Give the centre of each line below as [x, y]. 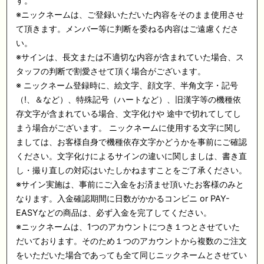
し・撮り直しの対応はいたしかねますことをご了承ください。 [132, 170]
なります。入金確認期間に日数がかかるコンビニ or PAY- [123, 198]
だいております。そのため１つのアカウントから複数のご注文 [132, 241]
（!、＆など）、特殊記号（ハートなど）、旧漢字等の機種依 [129, 99]
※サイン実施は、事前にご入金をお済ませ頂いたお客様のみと [130, 184]
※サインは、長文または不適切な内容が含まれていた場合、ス [130, 57]
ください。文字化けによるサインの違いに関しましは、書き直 [132, 156]
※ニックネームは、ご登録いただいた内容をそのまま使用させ [130, 14]
